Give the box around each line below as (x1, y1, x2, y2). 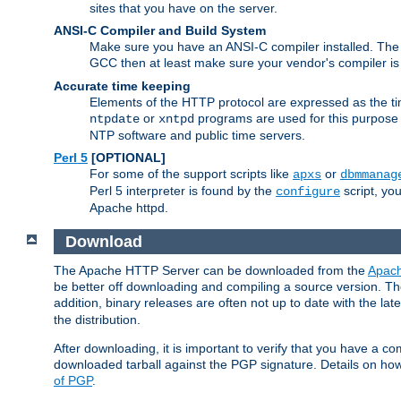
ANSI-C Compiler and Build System (54, 23, 266, 38)
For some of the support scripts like (90, 166, 293, 182)
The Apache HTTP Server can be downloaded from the (54, 263, 368, 278)
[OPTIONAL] (88, 150, 166, 166)
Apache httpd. (90, 200, 168, 216)
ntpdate (90, 112, 140, 127)
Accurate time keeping (54, 79, 191, 94)
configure (276, 184, 340, 200)
